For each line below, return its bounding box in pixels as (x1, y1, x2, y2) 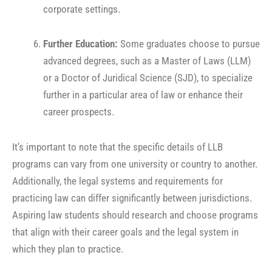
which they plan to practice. (12, 243, 123, 256)
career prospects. (43, 106, 114, 118)
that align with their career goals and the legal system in (12, 226, 239, 239)
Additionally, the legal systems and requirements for (12, 175, 223, 188)
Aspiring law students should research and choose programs (12, 209, 258, 222)
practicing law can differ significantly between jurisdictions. (12, 192, 252, 205)
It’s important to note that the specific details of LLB (12, 141, 223, 154)
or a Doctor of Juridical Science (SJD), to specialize (43, 72, 253, 84)
